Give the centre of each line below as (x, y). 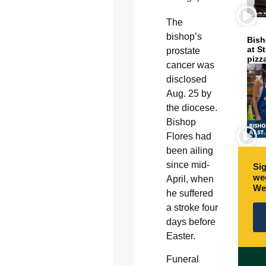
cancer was (190, 65)
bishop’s (184, 37)
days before (191, 222)
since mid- (188, 165)
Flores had (189, 137)
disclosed (186, 80)
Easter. (180, 236)
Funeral (182, 259)
